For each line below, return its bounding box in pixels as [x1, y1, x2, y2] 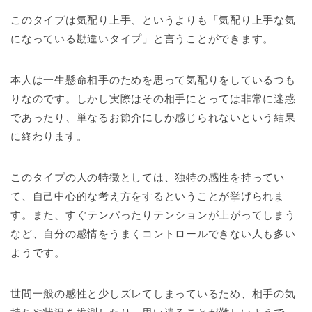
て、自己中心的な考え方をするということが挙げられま [10, 189, 286, 202]
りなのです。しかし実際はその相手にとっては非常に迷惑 [10, 92, 296, 104]
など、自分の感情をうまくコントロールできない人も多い [10, 227, 296, 240]
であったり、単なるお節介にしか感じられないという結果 [10, 111, 296, 123]
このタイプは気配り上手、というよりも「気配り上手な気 [10, 13, 296, 26]
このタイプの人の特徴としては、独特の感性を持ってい [10, 171, 286, 183]
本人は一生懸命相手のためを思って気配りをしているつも [10, 73, 296, 86]
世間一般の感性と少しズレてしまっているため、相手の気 [10, 287, 296, 299]
